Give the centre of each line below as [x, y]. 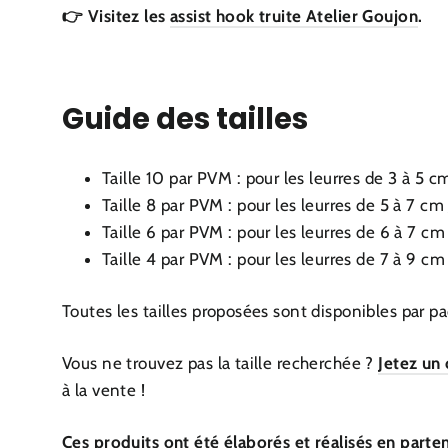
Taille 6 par [145, 232]
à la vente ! [104, 390]
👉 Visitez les [116, 15]
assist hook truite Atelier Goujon [293, 15]
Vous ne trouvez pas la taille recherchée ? [220, 363]
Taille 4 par [145, 259]
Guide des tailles [188, 119]
